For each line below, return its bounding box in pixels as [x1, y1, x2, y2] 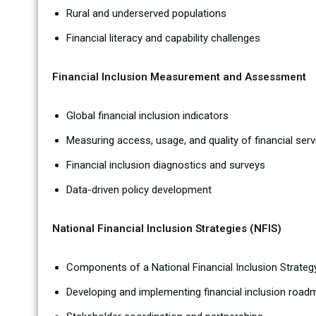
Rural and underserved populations [66, 7, 226, 20]
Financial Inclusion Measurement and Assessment [51, 71, 306, 83]
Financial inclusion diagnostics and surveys [66, 159, 265, 171]
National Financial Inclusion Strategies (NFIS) [51, 222, 281, 235]
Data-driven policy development [66, 183, 212, 196]
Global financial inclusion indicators [66, 109, 229, 122]
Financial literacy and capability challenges [66, 32, 260, 44]
